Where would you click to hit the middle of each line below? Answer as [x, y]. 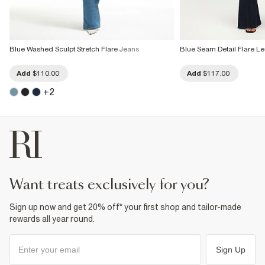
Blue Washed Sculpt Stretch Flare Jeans [74, 49]
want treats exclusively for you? [116, 185]
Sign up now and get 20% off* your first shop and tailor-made [125, 207]
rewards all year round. [52, 219]
